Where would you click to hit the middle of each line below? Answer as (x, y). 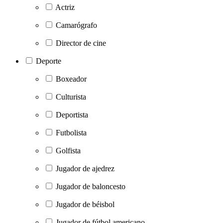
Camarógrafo (76, 25)
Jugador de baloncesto (91, 186)
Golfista (68, 150)
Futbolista (71, 132)
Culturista (71, 97)
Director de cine (81, 43)
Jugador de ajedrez (85, 168)
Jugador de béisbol (85, 204)
